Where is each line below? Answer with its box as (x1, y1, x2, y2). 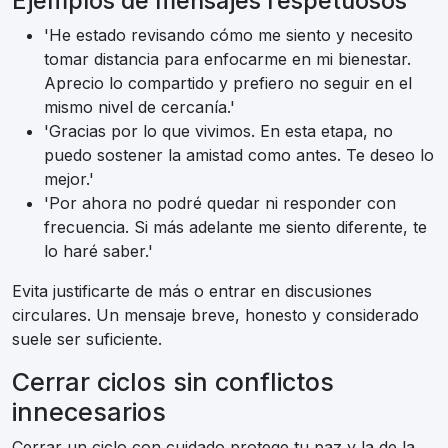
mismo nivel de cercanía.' (44, 97, 235, 118)
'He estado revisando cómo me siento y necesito (44, 25, 413, 46)
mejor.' (44, 169, 94, 190)
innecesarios (12, 397, 166, 428)
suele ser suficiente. (12, 329, 162, 350)
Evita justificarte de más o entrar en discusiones (12, 281, 372, 302)
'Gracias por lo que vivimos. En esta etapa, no (44, 121, 393, 142)
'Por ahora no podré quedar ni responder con (44, 193, 396, 214)
